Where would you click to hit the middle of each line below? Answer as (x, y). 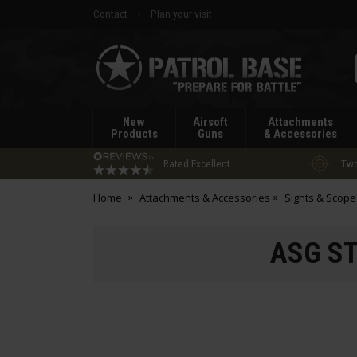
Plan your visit (181, 14)
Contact (110, 14)
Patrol (106, 75)
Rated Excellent (197, 163)
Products (134, 134)
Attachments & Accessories (204, 198)
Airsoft (211, 122)
